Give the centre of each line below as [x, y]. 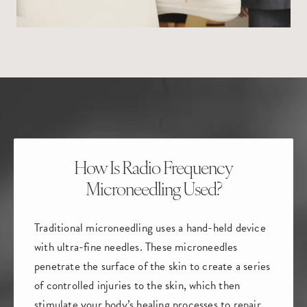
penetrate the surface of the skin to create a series [152, 266]
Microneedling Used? [153, 191]
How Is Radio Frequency [153, 170]
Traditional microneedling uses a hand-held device [150, 228]
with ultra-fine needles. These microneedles [136, 247]
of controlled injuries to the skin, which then [137, 285]
